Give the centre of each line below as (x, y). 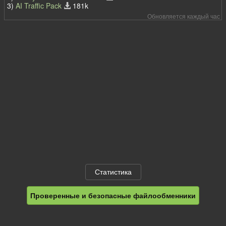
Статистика (113, 172)
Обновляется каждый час (184, 16)
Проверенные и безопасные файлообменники (113, 195)
